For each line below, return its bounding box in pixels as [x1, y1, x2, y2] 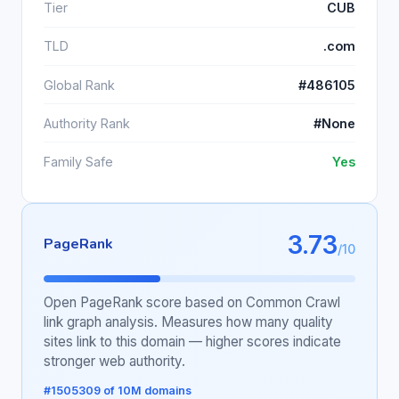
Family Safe [44, 154, 113, 170]
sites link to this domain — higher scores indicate [44, 332, 341, 350]
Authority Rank [44, 115, 130, 131]
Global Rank [44, 77, 115, 93]
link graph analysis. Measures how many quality [44, 313, 333, 330]
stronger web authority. [44, 352, 185, 370]
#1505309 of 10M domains [44, 383, 191, 397]
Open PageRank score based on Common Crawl [44, 293, 340, 311]
